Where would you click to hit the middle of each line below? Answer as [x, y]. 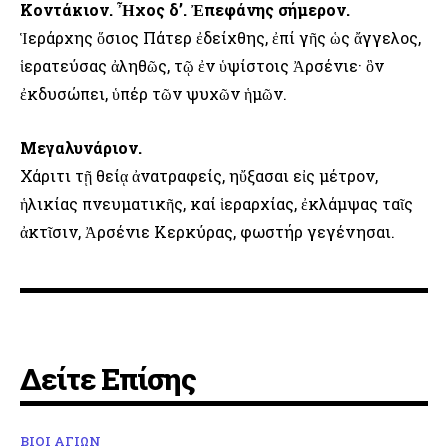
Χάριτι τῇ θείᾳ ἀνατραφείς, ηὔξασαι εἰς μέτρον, [199, 176]
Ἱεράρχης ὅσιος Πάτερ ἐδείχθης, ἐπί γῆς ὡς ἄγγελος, [220, 38]
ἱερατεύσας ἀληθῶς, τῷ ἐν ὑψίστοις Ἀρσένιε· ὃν [202, 66]
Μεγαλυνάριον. [81, 148]
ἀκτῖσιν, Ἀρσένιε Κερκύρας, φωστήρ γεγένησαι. [207, 232]
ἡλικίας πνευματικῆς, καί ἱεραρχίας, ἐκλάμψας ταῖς [216, 204]
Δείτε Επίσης [108, 379]
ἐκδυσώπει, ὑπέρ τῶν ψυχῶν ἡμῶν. [153, 94]
